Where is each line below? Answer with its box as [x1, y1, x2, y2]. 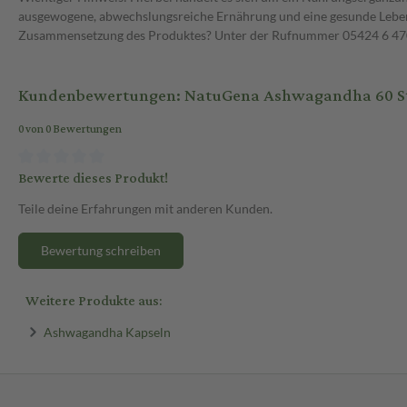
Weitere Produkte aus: [25, 287, 162, 314]
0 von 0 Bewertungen [18, 119, 122, 141]
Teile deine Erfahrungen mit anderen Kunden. [18, 200, 273, 216]
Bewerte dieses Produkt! [18, 164, 168, 192]
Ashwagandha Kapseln [43, 323, 171, 340]
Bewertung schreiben [41, 242, 161, 258]
